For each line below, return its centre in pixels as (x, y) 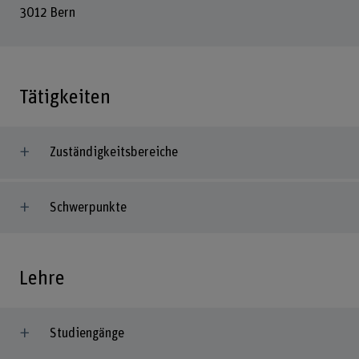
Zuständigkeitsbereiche (113, 153)
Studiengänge (87, 334)
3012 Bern (47, 12)
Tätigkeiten (65, 97)
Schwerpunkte (88, 207)
